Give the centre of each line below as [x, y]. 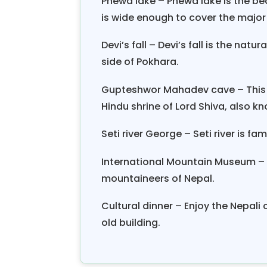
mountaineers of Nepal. [158, 178]
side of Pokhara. [140, 62]
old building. [131, 223]
